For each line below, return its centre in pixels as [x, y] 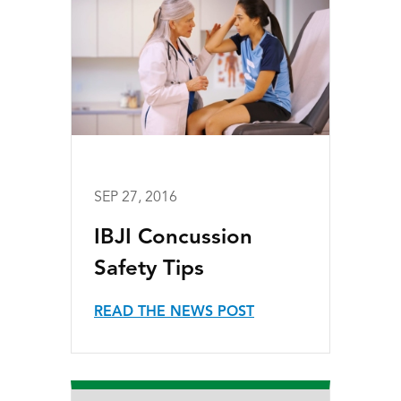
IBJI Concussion [173, 239]
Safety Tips [149, 270]
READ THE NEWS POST [174, 313]
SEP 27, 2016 [136, 198]
